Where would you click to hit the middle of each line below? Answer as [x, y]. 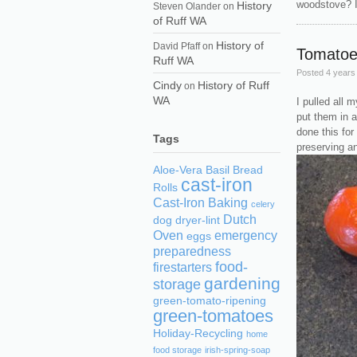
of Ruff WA [180, 21]
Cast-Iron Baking [200, 203]
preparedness [192, 251]
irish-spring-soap [237, 350]
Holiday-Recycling [198, 333]
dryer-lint [198, 220]
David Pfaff [177, 46]
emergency [246, 235]
